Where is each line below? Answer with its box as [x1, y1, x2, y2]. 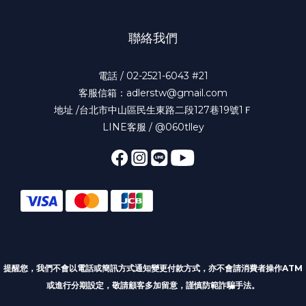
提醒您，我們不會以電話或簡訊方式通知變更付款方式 [3, 262, 200, 273]
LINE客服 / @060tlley [102, 120, 204, 133]
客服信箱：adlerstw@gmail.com [79, 86, 227, 99]
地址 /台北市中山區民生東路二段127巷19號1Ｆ [53, 103, 253, 116]
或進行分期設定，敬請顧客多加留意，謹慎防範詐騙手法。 [46, 279, 260, 290]
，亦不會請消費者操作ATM [200, 262, 303, 273]
